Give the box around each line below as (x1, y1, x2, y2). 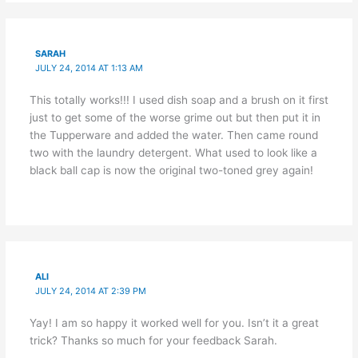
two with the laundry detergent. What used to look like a (29, 145, 317, 159)
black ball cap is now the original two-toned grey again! (29, 163, 313, 177)
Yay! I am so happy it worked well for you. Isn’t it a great (29, 316, 319, 329)
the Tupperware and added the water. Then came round (29, 128, 318, 141)
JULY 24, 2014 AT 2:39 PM (35, 284, 147, 296)
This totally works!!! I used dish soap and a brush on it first (29, 93, 328, 106)
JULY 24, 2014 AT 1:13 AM (35, 62, 144, 74)
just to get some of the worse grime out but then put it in (29, 110, 320, 124)
